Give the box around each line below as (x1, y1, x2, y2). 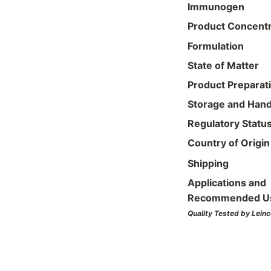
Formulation (188, 40, 244, 53)
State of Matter (188, 59, 259, 72)
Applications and (188, 177, 266, 189)
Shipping (188, 157, 229, 170)
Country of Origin (188, 137, 270, 149)
